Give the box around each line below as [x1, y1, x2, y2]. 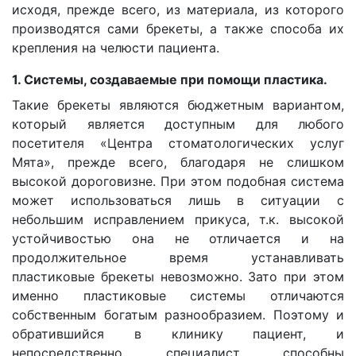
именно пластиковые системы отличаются [12, 287, 344, 304]
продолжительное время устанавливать [12, 249, 344, 265]
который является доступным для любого [12, 115, 344, 132]
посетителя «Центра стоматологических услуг [12, 134, 344, 151]
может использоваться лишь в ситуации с [12, 192, 344, 208]
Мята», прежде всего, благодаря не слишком [12, 153, 344, 170]
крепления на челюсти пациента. [12, 39, 219, 56]
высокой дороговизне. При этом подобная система [12, 172, 344, 189]
